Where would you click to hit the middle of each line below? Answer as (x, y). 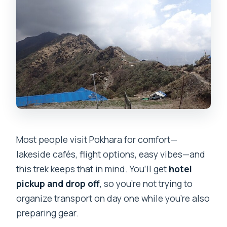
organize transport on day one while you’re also (113, 198)
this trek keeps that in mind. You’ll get (93, 169)
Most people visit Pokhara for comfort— (97, 140)
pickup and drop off (58, 184)
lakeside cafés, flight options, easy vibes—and (111, 154)
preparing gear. (48, 213)
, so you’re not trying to (146, 184)
